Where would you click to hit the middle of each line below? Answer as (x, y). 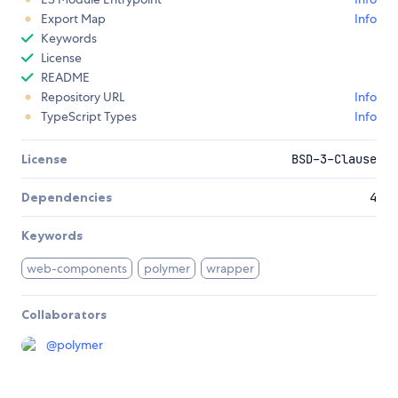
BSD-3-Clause (334, 159)
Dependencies (67, 198)
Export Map (73, 19)
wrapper (231, 269)
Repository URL (83, 97)
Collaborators (64, 315)
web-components (77, 269)
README (65, 78)
